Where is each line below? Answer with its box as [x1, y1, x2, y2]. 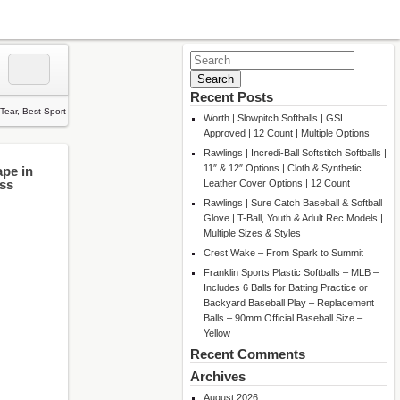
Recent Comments [190, 346, 305, 362]
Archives [190, 369, 246, 384]
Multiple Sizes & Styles [204, 228, 301, 238]
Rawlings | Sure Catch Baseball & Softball [204, 197, 382, 208]
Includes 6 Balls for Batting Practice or [204, 282, 368, 293]
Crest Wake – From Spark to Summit [204, 247, 363, 258]
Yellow [204, 328, 230, 338]
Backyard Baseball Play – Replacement [204, 297, 374, 308]
